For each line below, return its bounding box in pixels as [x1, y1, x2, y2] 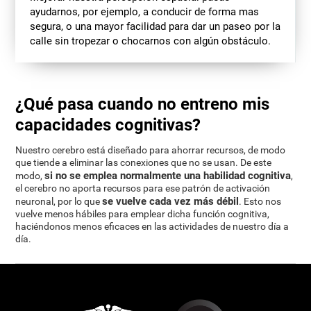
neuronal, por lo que [15, 196, 103, 208]
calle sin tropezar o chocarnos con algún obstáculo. [29, 34, 271, 47]
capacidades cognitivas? [15, 115, 201, 135]
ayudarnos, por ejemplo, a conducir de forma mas [29, 5, 259, 18]
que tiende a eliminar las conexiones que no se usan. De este [15, 157, 272, 169]
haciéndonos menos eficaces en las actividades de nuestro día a [15, 221, 289, 233]
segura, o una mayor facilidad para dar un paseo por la [29, 19, 280, 33]
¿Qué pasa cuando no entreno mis [15, 94, 270, 115]
